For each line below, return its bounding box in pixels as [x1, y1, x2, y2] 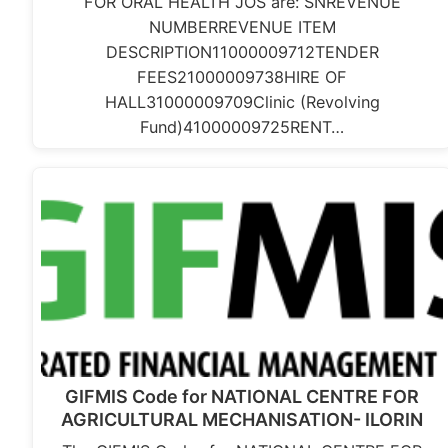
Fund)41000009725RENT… [140, 117, 345, 138]
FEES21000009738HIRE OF [137, 67, 348, 88]
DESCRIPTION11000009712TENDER [105, 42, 379, 63]
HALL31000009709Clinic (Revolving [104, 92, 380, 113]
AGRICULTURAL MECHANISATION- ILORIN [61, 409, 424, 431]
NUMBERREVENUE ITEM [148, 17, 336, 38]
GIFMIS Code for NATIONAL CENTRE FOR [65, 386, 420, 408]
